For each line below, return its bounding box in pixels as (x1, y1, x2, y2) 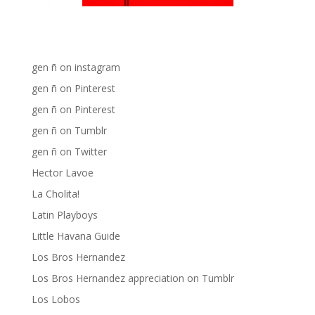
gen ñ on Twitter (31, 144, 107, 158)
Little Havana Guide (31, 229, 120, 243)
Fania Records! (31, 18, 98, 32)
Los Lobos (31, 292, 80, 306)
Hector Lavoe (31, 165, 94, 179)
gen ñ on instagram (31, 60, 120, 74)
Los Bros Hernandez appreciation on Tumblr (31, 271, 234, 285)
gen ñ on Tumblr (31, 123, 107, 137)
